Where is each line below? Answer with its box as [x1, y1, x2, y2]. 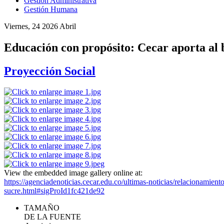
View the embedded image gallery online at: [4, 168, 142, 177]
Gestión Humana [24, 4, 77, 13]
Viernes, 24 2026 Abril [4, 21, 76, 30]
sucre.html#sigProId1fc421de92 [4, 186, 104, 195]
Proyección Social [4, 64, 95, 77]
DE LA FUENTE [24, 212, 81, 221]
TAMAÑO [24, 203, 59, 212]
